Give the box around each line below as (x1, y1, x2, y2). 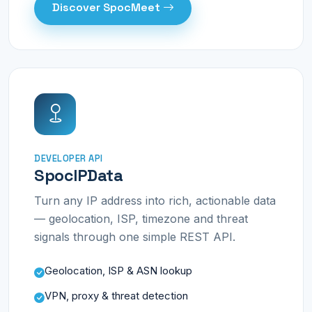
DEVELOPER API (34, 152, 103, 164)
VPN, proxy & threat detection (45, 290, 188, 303)
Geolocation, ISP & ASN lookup (45, 265, 192, 278)
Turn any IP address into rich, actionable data (34, 194, 276, 208)
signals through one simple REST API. (34, 230, 235, 244)
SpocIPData (34, 164, 123, 186)
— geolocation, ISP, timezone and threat (34, 212, 248, 226)
